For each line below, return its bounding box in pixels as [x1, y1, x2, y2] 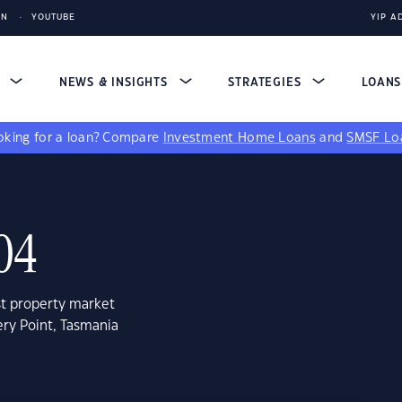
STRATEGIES [228, 77, 306, 88]
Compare [102, 132, 163, 144]
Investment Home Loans [162, 132, 316, 144]
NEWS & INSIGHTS [58, 77, 172, 88]
